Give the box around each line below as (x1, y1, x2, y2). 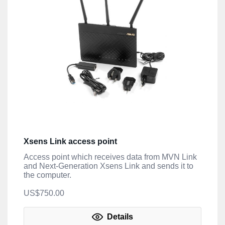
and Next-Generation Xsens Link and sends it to (24, 161, 193, 170)
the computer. (24, 170, 71, 179)
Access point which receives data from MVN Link (24, 152, 197, 161)
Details (105, 212, 133, 221)
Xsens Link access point (24, 137, 117, 146)
